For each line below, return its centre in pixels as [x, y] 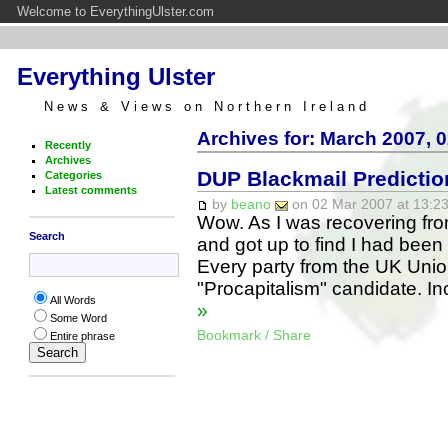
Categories [73, 174]
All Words [72, 300]
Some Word [78, 318]
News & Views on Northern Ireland [206, 106]
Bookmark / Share [253, 335]
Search [46, 235]
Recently [67, 144]
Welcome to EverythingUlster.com [115, 11]
